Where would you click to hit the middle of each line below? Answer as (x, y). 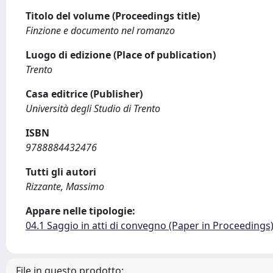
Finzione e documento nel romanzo (100, 30)
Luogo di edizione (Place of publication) (121, 55)
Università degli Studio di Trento (93, 108)
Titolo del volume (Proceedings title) (113, 16)
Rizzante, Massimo (65, 186)
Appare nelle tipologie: (80, 211)
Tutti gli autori (61, 172)
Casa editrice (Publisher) (84, 94)
